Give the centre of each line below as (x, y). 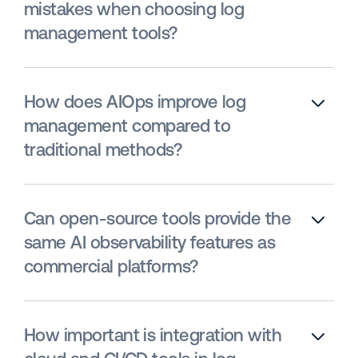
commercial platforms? (111, 267)
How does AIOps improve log (135, 102)
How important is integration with (153, 336)
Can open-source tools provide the (158, 219)
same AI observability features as (150, 243)
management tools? (101, 34)
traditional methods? (103, 150)
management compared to (127, 126)
